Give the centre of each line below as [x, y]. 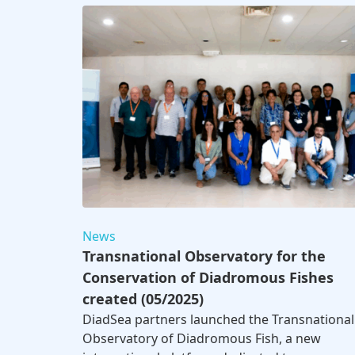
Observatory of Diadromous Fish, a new [202, 339]
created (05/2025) [143, 299]
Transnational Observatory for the [204, 256]
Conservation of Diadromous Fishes [208, 278]
